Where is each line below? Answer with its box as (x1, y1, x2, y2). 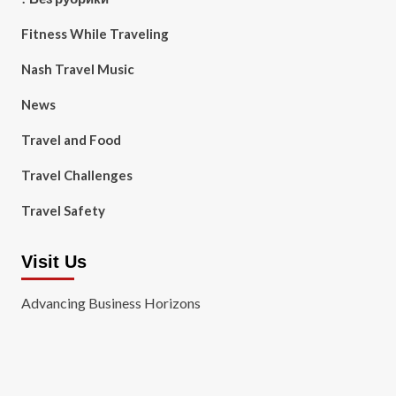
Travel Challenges (20, 167, 133, 183)
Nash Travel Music (20, 61, 134, 77)
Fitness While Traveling (20, 26, 169, 42)
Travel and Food (20, 132, 121, 148)
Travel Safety (20, 202, 105, 218)
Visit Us (20, 252, 87, 271)
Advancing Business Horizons (20, 294, 201, 311)
